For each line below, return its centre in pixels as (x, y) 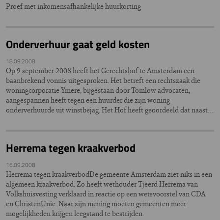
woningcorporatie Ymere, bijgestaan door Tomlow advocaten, (98, 90)
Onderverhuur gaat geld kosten (78, 44)
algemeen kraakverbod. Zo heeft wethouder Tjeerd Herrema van (102, 184)
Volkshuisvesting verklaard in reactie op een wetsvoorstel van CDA (106, 194)
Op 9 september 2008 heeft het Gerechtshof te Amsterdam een (100, 70)
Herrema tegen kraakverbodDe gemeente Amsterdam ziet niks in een (109, 174)
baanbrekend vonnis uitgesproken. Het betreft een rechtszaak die (103, 80)
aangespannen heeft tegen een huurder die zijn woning (88, 100)
